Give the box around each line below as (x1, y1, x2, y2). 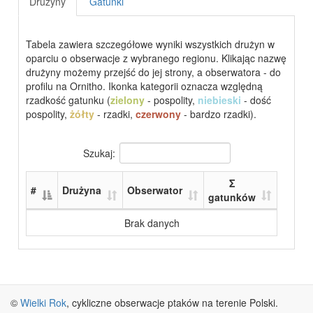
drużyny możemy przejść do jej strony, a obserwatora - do (26, 65, 282, 79)
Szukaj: (82, 145, 115, 160)
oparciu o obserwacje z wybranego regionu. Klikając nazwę (26, 51, 287, 65)
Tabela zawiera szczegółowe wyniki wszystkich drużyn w (26, 37, 275, 51)
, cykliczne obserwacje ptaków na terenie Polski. (66, 296, 278, 310)
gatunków (208, 190, 256, 204)
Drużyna (62, 183, 102, 197)
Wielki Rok (20, 296, 66, 310)
